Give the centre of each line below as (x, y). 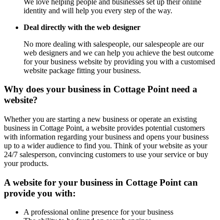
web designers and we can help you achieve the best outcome (119, 53)
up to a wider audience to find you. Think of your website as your (106, 146)
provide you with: (40, 193)
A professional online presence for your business (98, 212)
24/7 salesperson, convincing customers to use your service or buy (106, 155)
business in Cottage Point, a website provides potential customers (104, 128)
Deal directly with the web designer (82, 27)
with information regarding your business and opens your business (106, 137)
